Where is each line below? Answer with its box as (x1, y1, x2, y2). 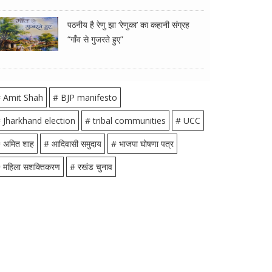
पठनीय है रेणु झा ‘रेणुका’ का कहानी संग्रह (67, 19, 189, 30)
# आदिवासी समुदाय (44, 138, 101, 149)
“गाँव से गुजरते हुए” (67, 33, 123, 45)
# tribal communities (85, 115, 166, 126)
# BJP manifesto (53, 92, 117, 103)
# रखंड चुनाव (70, 161, 112, 172)
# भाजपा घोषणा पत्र (111, 138, 174, 149)
